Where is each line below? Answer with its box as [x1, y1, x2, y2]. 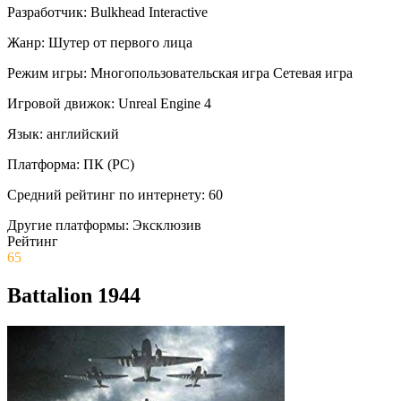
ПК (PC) [83, 156, 134, 172]
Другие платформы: [7, 217, 129, 233]
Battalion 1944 [7, 283, 141, 307]
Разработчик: [7, 4, 87, 20]
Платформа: [7, 156, 80, 172]
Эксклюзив [132, 217, 201, 233]
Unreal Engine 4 [118, 95, 211, 111]
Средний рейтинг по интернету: [7, 186, 205, 202]
